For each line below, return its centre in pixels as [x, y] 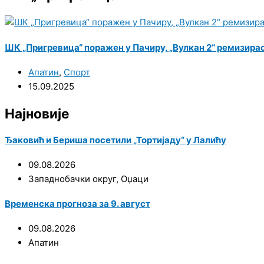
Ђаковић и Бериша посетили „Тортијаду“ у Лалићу [115, 140]
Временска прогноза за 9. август [77, 204]
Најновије [37, 113]
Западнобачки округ [72, 179]
